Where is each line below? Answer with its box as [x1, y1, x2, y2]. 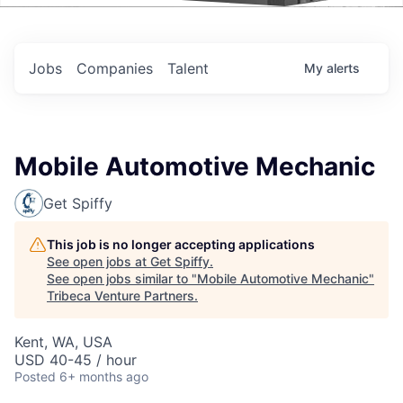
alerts [327, 60, 360, 76]
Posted [14, 369, 56, 384]
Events [65, 18, 122, 43]
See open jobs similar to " [47, 271, 197, 286]
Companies [76, 59, 153, 77]
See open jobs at [47, 254, 150, 269]
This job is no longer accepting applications [47, 237, 315, 252]
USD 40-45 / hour [14, 351, 137, 369]
